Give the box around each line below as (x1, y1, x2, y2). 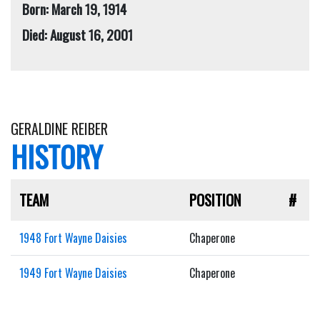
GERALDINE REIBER (11, 117, 108, 139)
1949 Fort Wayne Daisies (19, 264, 127, 281)
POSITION (189, 188, 241, 211)
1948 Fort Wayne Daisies (19, 229, 127, 246)
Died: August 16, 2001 (22, 24, 133, 45)
